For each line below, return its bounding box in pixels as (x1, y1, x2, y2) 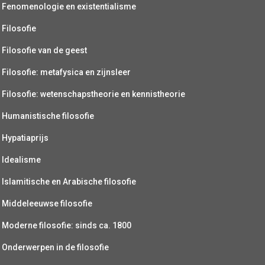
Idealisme (2, 154, 41, 164)
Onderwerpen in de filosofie (2, 242, 109, 252)
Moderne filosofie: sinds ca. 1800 (2, 220, 131, 230)
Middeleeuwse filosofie (2, 198, 92, 208)
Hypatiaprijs (2, 132, 49, 143)
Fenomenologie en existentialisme (2, 1, 136, 11)
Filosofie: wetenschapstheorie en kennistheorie (2, 89, 185, 99)
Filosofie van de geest (2, 45, 87, 55)
